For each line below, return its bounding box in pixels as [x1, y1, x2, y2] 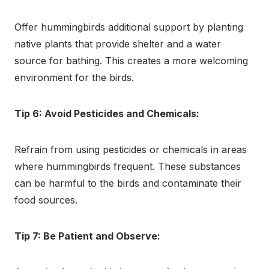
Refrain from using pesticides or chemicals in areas [14, 143, 247, 156]
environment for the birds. [14, 71, 134, 83]
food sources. [14, 193, 77, 206]
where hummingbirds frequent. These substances [14, 160, 241, 172]
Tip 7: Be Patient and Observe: [14, 229, 160, 242]
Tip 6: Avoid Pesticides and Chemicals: [14, 107, 199, 119]
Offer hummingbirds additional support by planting [14, 20, 243, 33]
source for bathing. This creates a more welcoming [14, 54, 248, 67]
